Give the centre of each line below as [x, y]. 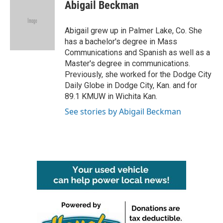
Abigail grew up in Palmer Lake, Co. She [133, 31]
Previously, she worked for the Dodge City [138, 74]
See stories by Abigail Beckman [123, 111]
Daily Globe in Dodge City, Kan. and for [131, 85]
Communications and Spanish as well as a [137, 53]
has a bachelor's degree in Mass [121, 42]
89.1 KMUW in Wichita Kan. [111, 96]
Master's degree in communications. [127, 63]
